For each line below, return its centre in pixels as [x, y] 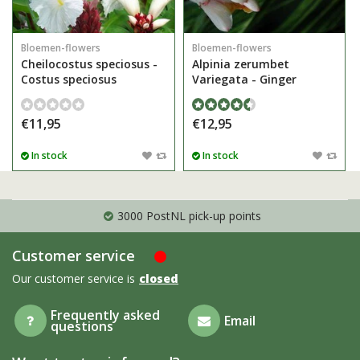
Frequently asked [105, 315]
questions [82, 326]
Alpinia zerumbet [240, 63]
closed [159, 278]
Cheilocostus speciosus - [89, 63]
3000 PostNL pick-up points [189, 215]
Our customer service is [74, 278]
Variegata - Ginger [244, 79]
